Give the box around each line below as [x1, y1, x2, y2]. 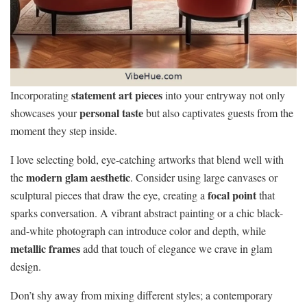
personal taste [79, 105, 143, 121]
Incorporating [10, 88, 71, 103]
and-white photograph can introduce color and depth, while [10, 223, 266, 238]
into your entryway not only [162, 88, 285, 103]
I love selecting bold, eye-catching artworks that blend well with [10, 152, 284, 167]
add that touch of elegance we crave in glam [80, 241, 272, 256]
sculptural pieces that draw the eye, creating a [10, 188, 208, 203]
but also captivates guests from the [143, 106, 293, 121]
